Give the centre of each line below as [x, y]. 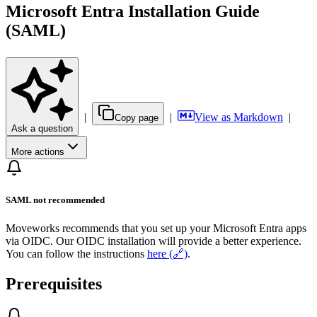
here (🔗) [167, 253]
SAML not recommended [55, 200]
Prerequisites [54, 283]
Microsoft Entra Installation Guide [133, 12]
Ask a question [42, 129]
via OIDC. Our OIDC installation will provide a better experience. [154, 241]
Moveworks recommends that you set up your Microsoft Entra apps [156, 228]
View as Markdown [239, 117]
